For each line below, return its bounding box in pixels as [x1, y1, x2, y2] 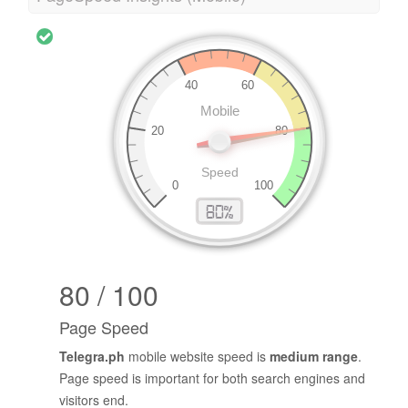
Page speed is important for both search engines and [59, 368, 365, 387]
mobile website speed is [125, 346, 270, 365]
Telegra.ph [59, 346, 125, 365]
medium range [270, 346, 358, 365]
